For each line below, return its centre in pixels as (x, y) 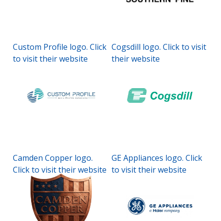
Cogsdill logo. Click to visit (159, 47)
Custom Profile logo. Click (60, 47)
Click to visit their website (60, 170)
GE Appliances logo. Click (157, 158)
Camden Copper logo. (53, 158)
